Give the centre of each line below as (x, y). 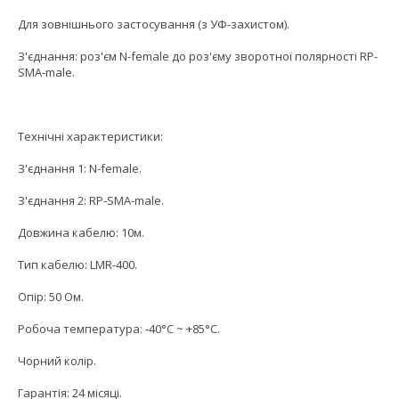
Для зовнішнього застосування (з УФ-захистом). (154, 24)
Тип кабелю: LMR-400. (77, 265)
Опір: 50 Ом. (51, 297)
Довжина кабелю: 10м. (81, 233)
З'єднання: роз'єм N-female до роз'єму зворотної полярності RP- (198, 57)
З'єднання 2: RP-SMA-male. (91, 201)
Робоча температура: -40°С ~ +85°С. (119, 329)
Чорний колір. (57, 361)
